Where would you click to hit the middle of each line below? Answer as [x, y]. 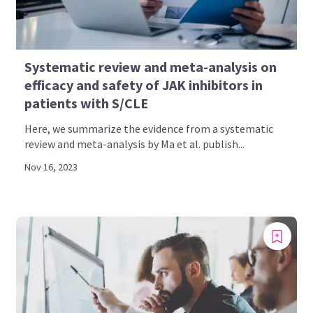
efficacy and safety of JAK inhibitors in [144, 85]
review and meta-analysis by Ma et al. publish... [135, 144]
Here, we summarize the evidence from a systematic [149, 129]
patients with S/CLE [87, 103]
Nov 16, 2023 [51, 167]
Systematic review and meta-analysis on [151, 67]
